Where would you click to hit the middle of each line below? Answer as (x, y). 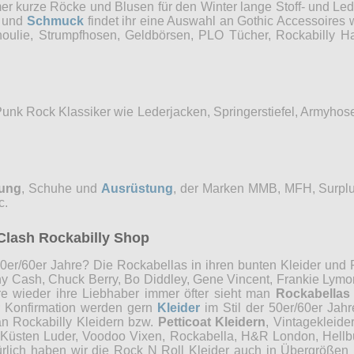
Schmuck (56, 21)
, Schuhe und (61, 188)
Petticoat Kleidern (212, 322)
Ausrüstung (137, 188)
